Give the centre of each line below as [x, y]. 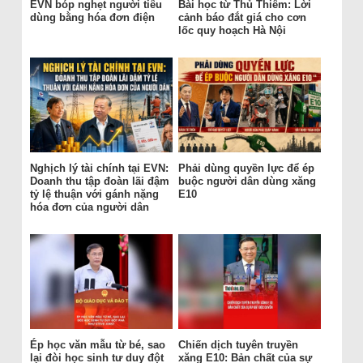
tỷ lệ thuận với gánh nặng [94, 194]
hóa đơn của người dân [89, 207]
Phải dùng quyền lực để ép [246, 169]
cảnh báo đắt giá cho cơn [242, 18]
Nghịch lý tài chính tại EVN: [99, 169]
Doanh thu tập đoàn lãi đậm [99, 181]
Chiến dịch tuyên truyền [238, 345]
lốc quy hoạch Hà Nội [232, 31]
